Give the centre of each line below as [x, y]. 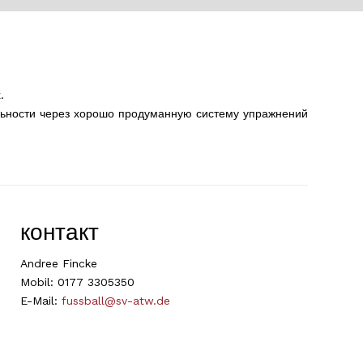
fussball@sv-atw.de [116, 300]
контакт [60, 232]
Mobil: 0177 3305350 [78, 282]
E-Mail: [41, 300]
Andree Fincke [59, 263]
